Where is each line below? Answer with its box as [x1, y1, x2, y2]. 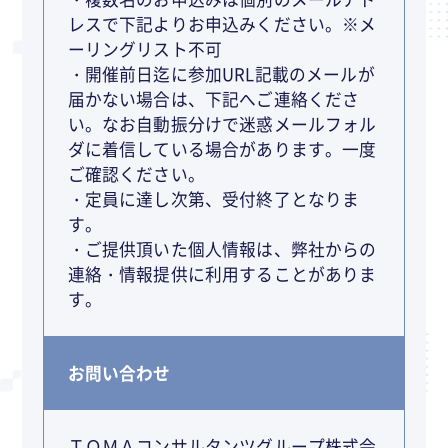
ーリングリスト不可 [67, 36, 223, 61]
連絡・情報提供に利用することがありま [67, 261, 377, 286]
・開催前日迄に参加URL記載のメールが [67, 61, 375, 86]
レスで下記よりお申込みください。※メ [67, 11, 377, 36]
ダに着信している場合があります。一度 [67, 136, 377, 161]
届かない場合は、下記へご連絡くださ [67, 86, 360, 111]
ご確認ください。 [67, 161, 205, 186]
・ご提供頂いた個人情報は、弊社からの [67, 236, 377, 261]
